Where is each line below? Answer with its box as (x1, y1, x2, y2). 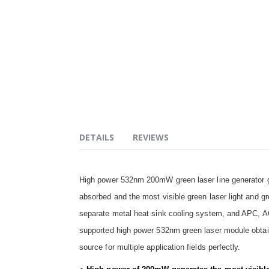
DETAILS (79, 131, 114, 144)
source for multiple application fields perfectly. (79, 243, 241, 252)
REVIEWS (133, 131, 169, 144)
